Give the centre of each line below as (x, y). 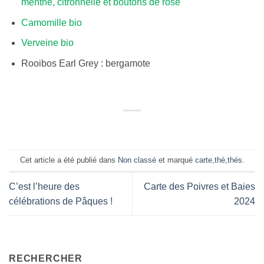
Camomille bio (51, 22)
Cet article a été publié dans (69, 160)
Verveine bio (47, 43)
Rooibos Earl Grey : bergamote (85, 63)
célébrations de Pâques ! (61, 201)
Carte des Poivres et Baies (199, 186)
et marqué (175, 160)
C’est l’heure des (44, 186)
